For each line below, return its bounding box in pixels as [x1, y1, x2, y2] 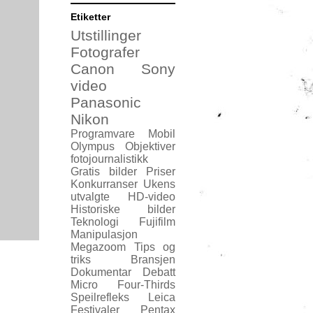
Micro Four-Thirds [71, 278, 175, 291]
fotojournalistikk [71, 152, 148, 165]
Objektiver [125, 140, 175, 152]
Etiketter [71, 10, 110, 22]
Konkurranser [71, 177, 138, 190]
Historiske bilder [71, 203, 175, 215]
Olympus [71, 140, 115, 152]
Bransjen [131, 253, 175, 265]
